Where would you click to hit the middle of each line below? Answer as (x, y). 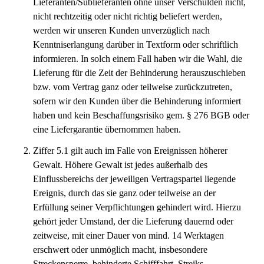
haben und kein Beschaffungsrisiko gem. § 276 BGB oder (141, 115)
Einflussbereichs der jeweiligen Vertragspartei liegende (134, 179)
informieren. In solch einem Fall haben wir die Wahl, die (138, 59)
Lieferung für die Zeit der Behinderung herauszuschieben (139, 73)
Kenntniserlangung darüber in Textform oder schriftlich (136, 44)
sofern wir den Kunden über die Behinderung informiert (137, 101)
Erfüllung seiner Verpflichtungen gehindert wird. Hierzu (137, 207)
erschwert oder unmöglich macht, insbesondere (120, 250)
